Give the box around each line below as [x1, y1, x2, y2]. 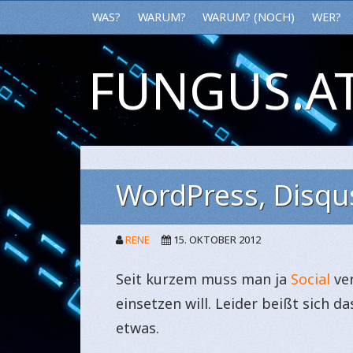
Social [291, 269, 330, 288]
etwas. [116, 318, 159, 337]
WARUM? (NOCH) [203, 9, 295, 25]
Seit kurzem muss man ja [116, 269, 291, 288]
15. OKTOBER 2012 [173, 232, 261, 247]
